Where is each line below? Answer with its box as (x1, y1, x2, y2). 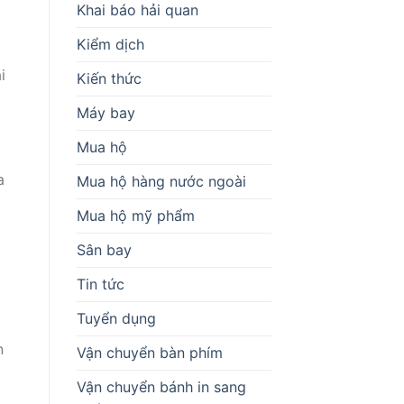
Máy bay (76, 103, 135, 122)
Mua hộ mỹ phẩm (76, 206, 195, 225)
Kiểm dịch (76, 34, 144, 53)
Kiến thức (76, 69, 142, 87)
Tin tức (76, 274, 124, 293)
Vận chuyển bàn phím (76, 343, 223, 362)
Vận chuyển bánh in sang (76, 377, 246, 396)
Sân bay (76, 240, 132, 259)
